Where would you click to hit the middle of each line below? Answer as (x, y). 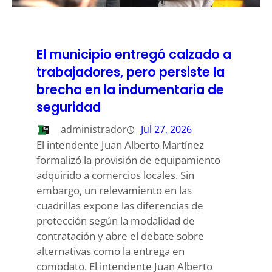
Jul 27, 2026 (166, 130)
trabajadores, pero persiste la (131, 72)
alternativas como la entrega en (110, 251)
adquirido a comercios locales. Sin (115, 175)
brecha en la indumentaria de (130, 89)
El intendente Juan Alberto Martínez (120, 145)
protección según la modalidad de (116, 221)
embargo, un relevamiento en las (114, 191)
